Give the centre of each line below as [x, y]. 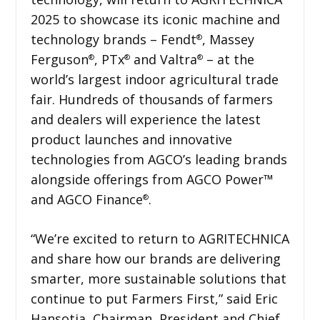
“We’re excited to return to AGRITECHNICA [160, 238]
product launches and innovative [131, 139]
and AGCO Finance [86, 199]
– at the [228, 59]
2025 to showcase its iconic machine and [155, 19]
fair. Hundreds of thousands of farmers [151, 99]
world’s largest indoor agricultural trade [154, 79]
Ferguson [59, 59]
